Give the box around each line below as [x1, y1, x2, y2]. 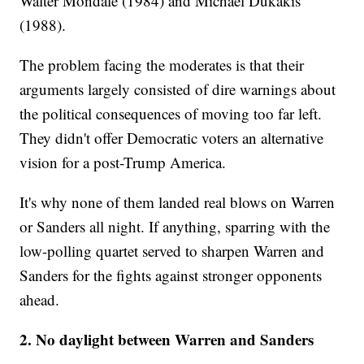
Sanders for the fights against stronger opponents [19, 265, 323, 286]
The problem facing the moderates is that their [19, 54, 305, 76]
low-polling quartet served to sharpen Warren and [19, 240, 325, 262]
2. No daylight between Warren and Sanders [19, 328, 314, 351]
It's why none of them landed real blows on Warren [19, 192, 336, 213]
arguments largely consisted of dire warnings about [19, 79, 336, 100]
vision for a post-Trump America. [19, 152, 227, 173]
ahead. [19, 289, 60, 310]
